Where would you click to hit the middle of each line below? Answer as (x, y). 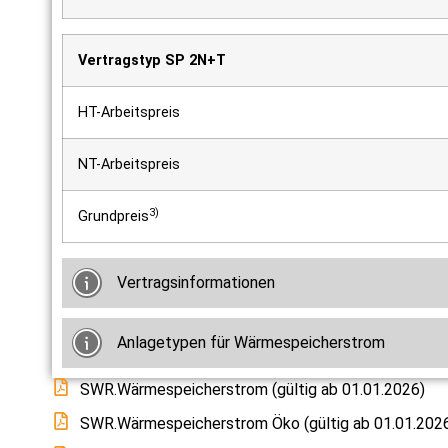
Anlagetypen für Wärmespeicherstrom (251, 342)
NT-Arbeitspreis (129, 164)
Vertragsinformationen (196, 282)
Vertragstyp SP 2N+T (152, 60)
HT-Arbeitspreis (129, 112)
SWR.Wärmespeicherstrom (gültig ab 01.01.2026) (252, 389)
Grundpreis (113, 216)
